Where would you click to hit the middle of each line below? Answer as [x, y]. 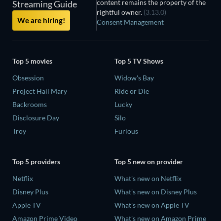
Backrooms [30, 105]
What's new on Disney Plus [156, 191]
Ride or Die [132, 91]
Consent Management [130, 22]
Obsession [28, 78]
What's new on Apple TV [152, 205]
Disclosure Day [36, 118]
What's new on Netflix [148, 178]
